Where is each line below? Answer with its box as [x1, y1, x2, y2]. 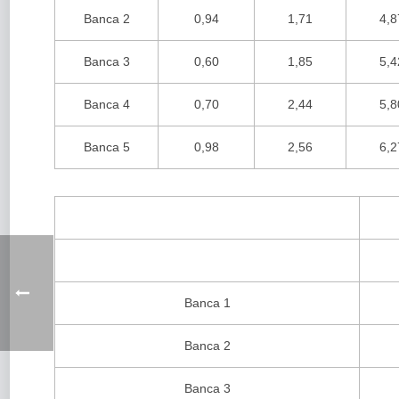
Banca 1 [183, 296, 231, 310]
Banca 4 [83, 97, 130, 111]
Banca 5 [83, 140, 130, 154]
